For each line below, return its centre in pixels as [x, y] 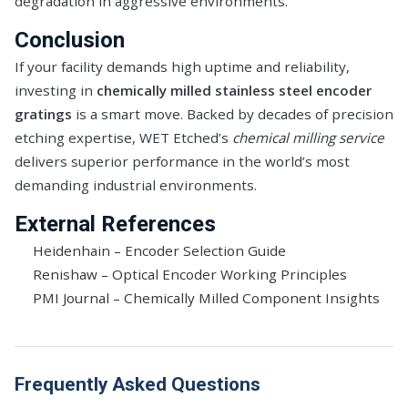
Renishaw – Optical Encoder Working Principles [190, 274]
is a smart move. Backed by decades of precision [233, 113]
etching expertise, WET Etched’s [123, 137]
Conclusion [70, 40]
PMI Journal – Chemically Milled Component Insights [206, 297]
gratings [43, 113]
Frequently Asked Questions [138, 384]
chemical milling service [308, 137]
